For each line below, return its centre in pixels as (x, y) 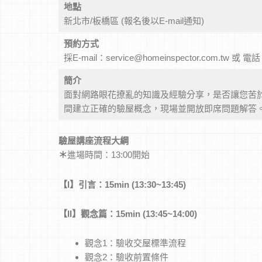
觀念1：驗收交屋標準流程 (135, 243)
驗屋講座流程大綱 (94, 141)
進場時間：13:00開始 (108, 155)
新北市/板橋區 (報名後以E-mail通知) (134, 20)
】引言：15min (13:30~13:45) (128, 184)
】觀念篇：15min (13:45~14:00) (135, 213)
